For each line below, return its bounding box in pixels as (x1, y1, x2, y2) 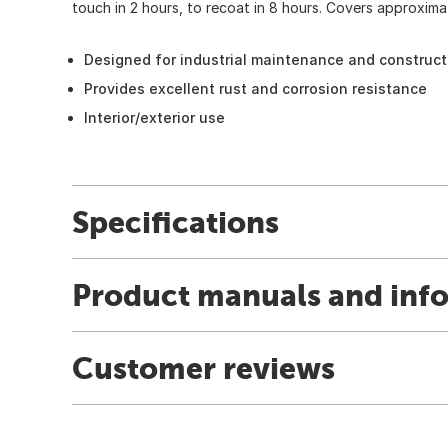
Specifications (72, 204, 279, 239)
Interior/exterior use (84, 108, 225, 126)
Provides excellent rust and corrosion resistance (84, 79, 427, 97)
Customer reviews (72, 350, 335, 385)
